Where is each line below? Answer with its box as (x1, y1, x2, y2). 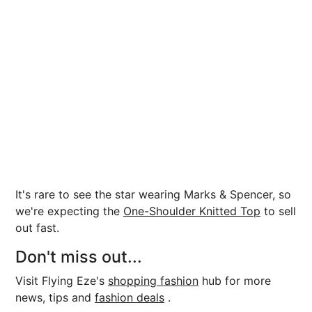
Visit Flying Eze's (15, 273, 108, 288)
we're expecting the (15, 203, 123, 218)
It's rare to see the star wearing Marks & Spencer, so (15, 187, 291, 201)
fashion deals (95, 290, 164, 304)
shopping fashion (108, 273, 198, 288)
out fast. (15, 220, 59, 235)
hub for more (198, 273, 271, 288)
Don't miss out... (15, 246, 142, 267)
